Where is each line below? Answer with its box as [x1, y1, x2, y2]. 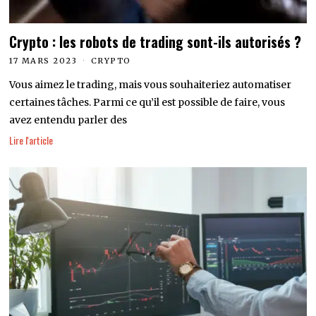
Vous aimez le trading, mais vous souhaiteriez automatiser [9, 78, 292, 92]
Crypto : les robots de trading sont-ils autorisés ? [9, 32, 302, 53]
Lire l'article [9, 132, 54, 147]
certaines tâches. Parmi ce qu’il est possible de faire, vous [9, 96, 286, 109]
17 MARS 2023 [9, 56, 78, 66]
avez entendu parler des [9, 114, 128, 127]
